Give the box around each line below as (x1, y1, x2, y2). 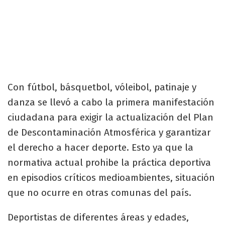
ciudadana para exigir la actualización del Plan (8, 111, 213, 123)
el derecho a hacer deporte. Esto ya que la (8, 141, 193, 153)
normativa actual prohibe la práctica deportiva (8, 156, 211, 168)
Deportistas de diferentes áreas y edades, (8, 211, 189, 223)
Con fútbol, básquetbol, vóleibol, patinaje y (8, 81, 196, 93)
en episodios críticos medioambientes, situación (8, 171, 215, 183)
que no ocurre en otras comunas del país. (8, 186, 191, 198)
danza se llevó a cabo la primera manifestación (8, 96, 214, 108)
